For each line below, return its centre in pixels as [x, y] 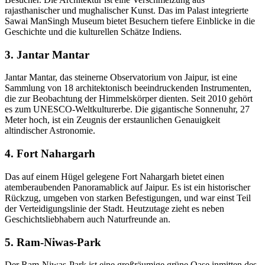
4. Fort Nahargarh [50, 154]
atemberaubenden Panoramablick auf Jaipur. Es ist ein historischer [127, 187]
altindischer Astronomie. [50, 131]
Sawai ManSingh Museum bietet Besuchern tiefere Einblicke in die [130, 21]
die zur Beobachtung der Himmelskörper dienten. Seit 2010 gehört [129, 99]
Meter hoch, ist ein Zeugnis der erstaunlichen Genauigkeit [112, 120]
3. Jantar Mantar [47, 54]
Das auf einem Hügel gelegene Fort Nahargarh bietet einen [114, 176]
